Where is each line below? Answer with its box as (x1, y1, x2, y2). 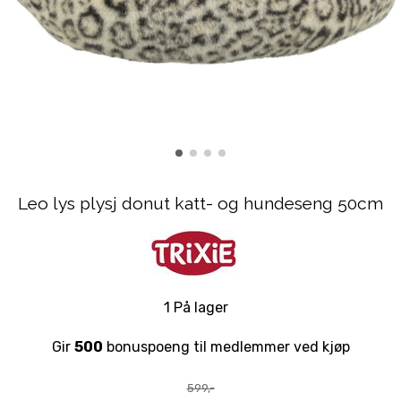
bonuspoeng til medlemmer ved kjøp (102, 338, 350, 356)
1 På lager (164, 299, 228, 317)
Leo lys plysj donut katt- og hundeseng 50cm (18, 193, 383, 214)
